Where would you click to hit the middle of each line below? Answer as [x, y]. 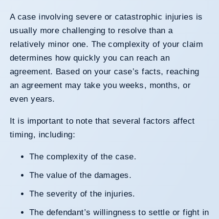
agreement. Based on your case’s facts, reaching [105, 71]
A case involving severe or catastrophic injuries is [106, 17]
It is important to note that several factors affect [102, 121]
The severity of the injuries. [85, 194]
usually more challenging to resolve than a [91, 30]
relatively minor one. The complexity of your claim [107, 44]
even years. [33, 99]
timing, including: [43, 134]
